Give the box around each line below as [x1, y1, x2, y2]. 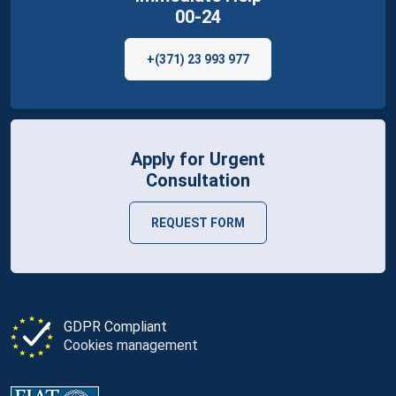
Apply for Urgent [131, 148, 265, 170]
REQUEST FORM [151, 215, 245, 230]
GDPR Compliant [64, 317, 167, 335]
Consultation [146, 169, 250, 191]
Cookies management [64, 336, 198, 354]
